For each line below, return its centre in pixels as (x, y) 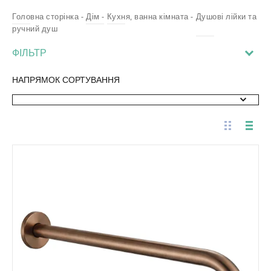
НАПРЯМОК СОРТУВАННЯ (66, 80)
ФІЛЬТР (29, 52)
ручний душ (35, 28)
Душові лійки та (226, 16)
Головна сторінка (45, 16)
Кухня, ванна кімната (148, 16)
